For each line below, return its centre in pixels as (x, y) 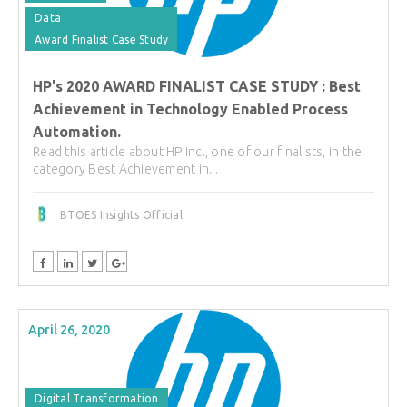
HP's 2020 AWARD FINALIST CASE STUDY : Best (197, 86)
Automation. (77, 131)
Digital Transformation (97, 398)
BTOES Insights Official (121, 214)
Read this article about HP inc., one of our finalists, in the (198, 151)
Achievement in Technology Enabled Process (190, 109)
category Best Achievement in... (125, 169)
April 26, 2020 (69, 330)
